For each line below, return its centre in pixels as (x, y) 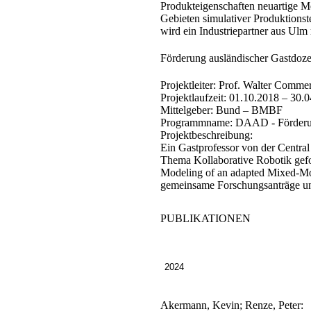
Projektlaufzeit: (194, 98)
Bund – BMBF (247, 110)
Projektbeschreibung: (206, 135)
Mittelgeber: (186, 110)
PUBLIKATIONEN (205, 218)
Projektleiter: (189, 85)
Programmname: (196, 123)
